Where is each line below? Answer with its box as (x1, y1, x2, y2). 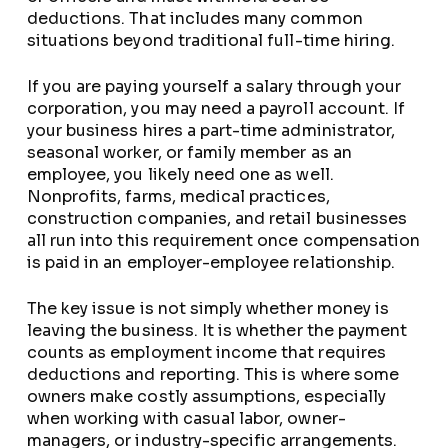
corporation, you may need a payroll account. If (26, 98, 406, 119)
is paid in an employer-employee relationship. (26, 252, 396, 273)
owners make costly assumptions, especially (26, 386, 386, 407)
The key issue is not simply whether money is (26, 298, 389, 319)
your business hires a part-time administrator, (26, 120, 396, 141)
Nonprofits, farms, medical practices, (26, 186, 330, 207)
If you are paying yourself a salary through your (26, 76, 402, 97)
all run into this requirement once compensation (26, 230, 421, 251)
